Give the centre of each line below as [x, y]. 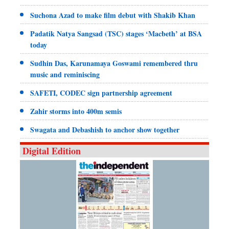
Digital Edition [52, 151]
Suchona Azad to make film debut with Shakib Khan [113, 15]
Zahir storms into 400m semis [76, 111]
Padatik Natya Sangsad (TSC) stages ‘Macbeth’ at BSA [116, 33]
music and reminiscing [65, 74]
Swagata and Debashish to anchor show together [105, 129]
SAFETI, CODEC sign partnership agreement [101, 93]
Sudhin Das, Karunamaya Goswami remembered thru [114, 63]
